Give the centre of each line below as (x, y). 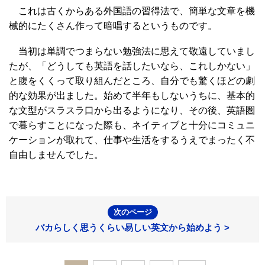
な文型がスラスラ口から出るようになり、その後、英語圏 (132, 110)
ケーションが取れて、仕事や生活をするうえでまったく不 (132, 140)
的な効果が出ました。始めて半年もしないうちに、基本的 (132, 95)
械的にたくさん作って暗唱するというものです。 (113, 25)
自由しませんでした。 (56, 154)
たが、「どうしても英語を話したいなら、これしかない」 (132, 66)
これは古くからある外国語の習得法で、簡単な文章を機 (132, 11)
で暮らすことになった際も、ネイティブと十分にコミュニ (132, 125)
